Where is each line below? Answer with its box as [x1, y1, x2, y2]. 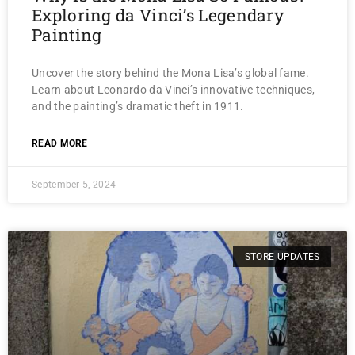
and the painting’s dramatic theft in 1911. [32, 100, 244, 113]
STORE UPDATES [244, 251, 320, 263]
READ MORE [32, 138, 88, 149]
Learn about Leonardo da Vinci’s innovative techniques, [32, 83, 315, 96]
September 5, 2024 [32, 179, 116, 190]
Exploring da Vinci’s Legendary [32, 4, 284, 26]
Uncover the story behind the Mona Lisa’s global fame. [32, 67, 309, 79]
